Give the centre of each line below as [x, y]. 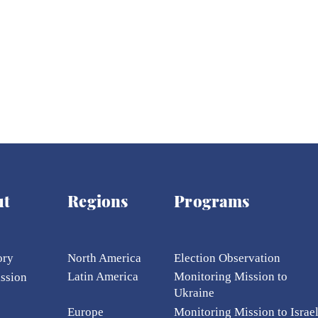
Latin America [103, 277]
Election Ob [204, 258]
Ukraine [196, 293]
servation [257, 258]
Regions [98, 201]
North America [105, 258]
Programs [212, 201]
